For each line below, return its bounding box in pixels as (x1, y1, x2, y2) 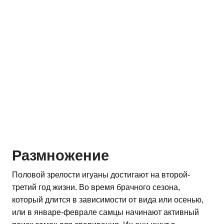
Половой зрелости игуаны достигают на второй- (12, 170, 190, 179)
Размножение (12, 147, 109, 164)
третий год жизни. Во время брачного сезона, (12, 183, 180, 192)
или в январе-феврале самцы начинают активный (12, 208, 199, 217)
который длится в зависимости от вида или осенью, (12, 195, 203, 204)
